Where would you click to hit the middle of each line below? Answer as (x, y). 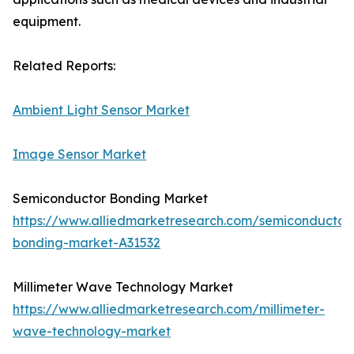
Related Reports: (64, 66)
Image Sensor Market (79, 154)
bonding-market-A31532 (87, 243)
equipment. (47, 22)
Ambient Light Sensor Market (101, 110)
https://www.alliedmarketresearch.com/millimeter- (169, 309)
